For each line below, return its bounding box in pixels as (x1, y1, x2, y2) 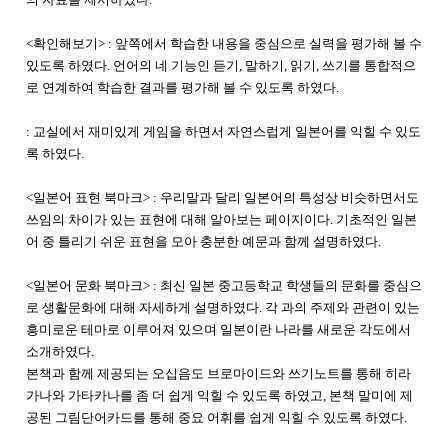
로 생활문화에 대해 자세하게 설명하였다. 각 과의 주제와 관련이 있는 (26, 300, 420, 315)
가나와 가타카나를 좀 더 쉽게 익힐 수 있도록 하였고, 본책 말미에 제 (26, 388, 413, 403)
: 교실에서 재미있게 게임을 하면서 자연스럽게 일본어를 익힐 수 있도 (26, 124, 421, 139)
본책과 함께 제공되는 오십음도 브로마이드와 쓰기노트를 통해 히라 (26, 366, 411, 381)
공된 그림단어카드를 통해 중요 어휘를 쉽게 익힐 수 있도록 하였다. (26, 410, 407, 425)
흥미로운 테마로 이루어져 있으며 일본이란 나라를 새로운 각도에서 (26, 322, 411, 337)
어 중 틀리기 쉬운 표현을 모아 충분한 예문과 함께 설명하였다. (26, 234, 381, 249)
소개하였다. (26, 344, 94, 359)
